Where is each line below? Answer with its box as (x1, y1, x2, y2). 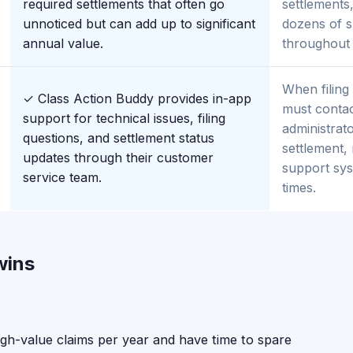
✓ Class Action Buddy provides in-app (23, 91, 251, 106)
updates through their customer (23, 150, 214, 165)
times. (282, 180, 316, 195)
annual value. (23, 35, 103, 51)
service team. (23, 169, 102, 185)
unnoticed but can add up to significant (23, 16, 255, 32)
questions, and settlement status (23, 130, 214, 146)
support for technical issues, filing (23, 110, 225, 126)
